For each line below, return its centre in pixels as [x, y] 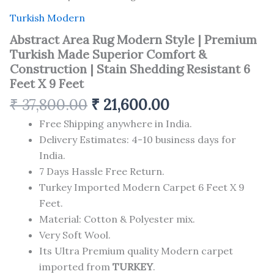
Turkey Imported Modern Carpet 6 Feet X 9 [142, 187]
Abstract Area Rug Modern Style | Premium [133, 39]
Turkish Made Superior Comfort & [108, 54]
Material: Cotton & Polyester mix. [117, 219]
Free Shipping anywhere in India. [116, 124]
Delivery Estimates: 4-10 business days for [138, 140]
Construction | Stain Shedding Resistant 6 [130, 68]
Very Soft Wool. [75, 235]
